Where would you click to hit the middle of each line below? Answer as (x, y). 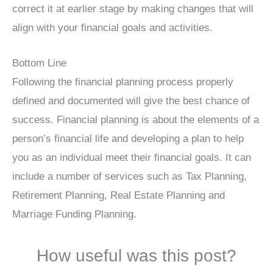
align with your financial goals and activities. (112, 27)
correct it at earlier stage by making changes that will (133, 9)
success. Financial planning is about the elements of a (136, 119)
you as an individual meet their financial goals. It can (132, 157)
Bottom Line (39, 63)
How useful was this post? (136, 255)
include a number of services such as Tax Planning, (129, 176)
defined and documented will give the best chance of (131, 101)
